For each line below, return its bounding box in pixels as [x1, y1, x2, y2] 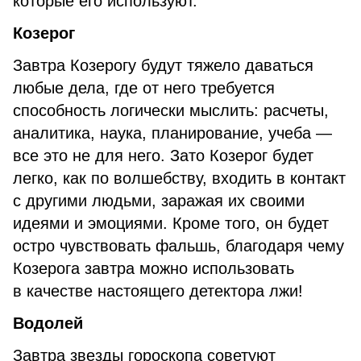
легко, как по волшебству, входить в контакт [13, 169, 346, 187]
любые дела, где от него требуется [13, 79, 275, 97]
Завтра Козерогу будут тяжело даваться [13, 56, 313, 74]
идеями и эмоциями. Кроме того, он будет [13, 214, 329, 232]
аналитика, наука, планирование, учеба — [13, 124, 332, 142]
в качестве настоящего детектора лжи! [13, 282, 303, 300]
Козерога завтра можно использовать [13, 259, 294, 277]
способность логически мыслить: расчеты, [13, 102, 329, 119]
